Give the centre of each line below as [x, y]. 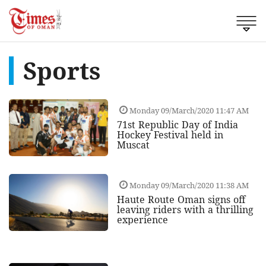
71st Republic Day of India [177, 125]
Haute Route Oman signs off [181, 200]
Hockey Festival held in [170, 135]
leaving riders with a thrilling [185, 210]
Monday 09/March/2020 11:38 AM [188, 186]
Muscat [133, 145]
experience [142, 220]
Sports [62, 70]
